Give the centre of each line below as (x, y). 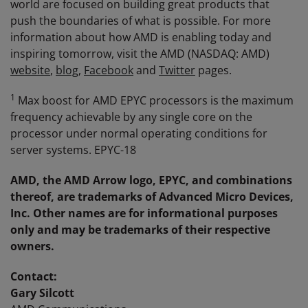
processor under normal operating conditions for (139, 133)
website (30, 70)
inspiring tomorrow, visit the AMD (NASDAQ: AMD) (140, 54)
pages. (213, 70)
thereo (29, 197)
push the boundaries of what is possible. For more (141, 21)
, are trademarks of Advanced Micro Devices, (172, 197)
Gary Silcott (42, 293)
